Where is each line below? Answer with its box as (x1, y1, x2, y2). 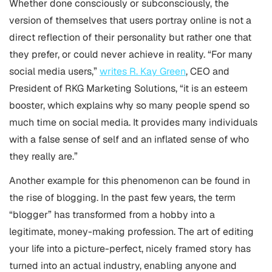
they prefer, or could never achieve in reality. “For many (9, 48, 253, 61)
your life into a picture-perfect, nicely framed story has (9, 242, 251, 255)
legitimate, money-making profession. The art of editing (9, 225, 254, 238)
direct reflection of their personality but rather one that (9, 31, 251, 44)
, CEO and (186, 65, 229, 78)
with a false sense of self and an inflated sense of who (9, 133, 249, 146)
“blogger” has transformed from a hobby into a (9, 208, 215, 221)
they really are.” (9, 150, 78, 163)
